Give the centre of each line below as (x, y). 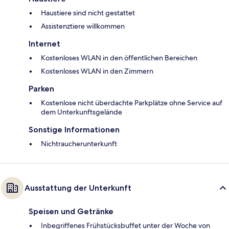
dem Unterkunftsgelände (82, 112)
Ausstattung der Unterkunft (78, 188)
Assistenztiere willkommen (83, 26)
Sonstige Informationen (74, 130)
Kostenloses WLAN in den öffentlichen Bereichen (119, 58)
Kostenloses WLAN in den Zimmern (97, 71)
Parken (41, 89)
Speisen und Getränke (71, 212)
